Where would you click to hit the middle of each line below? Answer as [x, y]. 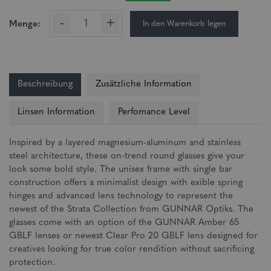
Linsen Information [56, 112]
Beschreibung [45, 84]
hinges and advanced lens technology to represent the [121, 196]
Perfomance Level [154, 112]
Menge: [25, 24]
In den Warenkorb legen [184, 24]
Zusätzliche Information [144, 84]
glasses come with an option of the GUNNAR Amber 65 [124, 223]
